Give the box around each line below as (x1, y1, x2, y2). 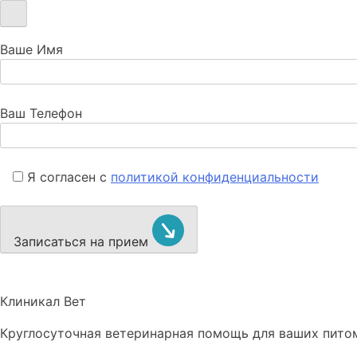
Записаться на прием (14, 233, 152, 249)
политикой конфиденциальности (111, 168, 319, 185)
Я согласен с (27, 168, 111, 185)
